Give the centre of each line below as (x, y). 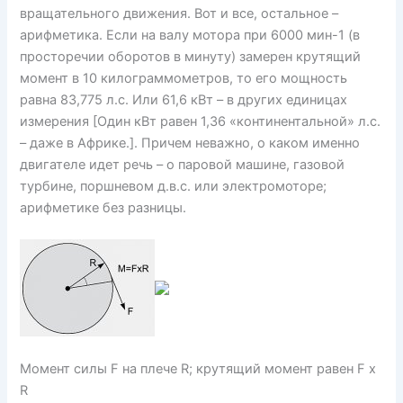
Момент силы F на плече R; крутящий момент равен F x (198, 368)
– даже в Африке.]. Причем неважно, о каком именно (190, 143)
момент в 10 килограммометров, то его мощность (184, 79)
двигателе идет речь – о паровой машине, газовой (183, 165)
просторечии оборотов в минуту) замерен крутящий (191, 57)
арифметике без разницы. (103, 208)
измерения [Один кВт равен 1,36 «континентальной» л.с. (201, 122)
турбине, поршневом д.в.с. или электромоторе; (174, 187)
